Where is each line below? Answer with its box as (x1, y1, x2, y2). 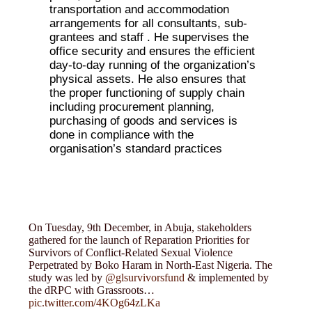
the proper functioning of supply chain (49, 86, 245, 100)
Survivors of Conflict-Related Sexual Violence (29, 246, 233, 258)
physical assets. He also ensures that (49, 72, 247, 86)
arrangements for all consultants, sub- (49, 17, 248, 30)
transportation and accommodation (49, 3, 230, 16)
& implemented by (185, 271, 270, 283)
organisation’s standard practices (49, 142, 223, 155)
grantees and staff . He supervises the (49, 31, 249, 44)
